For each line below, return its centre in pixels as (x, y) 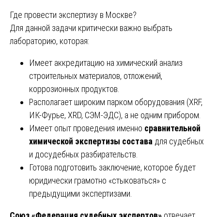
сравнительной (172, 128)
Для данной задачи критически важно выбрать (91, 28)
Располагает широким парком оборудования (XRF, (116, 102)
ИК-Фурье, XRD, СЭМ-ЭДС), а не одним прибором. (115, 115)
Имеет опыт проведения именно (87, 128)
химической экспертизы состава (91, 141)
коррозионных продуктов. (74, 89)
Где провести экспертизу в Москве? (73, 15)
